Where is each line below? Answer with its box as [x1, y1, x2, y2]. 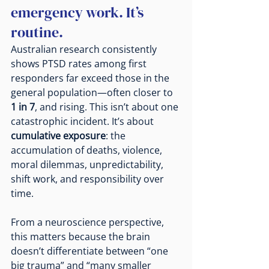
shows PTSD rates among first [11, 56, 149, 70]
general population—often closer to [11, 85, 175, 99]
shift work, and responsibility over [11, 172, 166, 186]
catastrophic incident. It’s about [11, 114, 156, 128]
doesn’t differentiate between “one [11, 244, 171, 258]
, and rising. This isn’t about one [35, 100, 181, 113]
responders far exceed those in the [11, 71, 172, 85]
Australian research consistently [11, 42, 159, 56]
